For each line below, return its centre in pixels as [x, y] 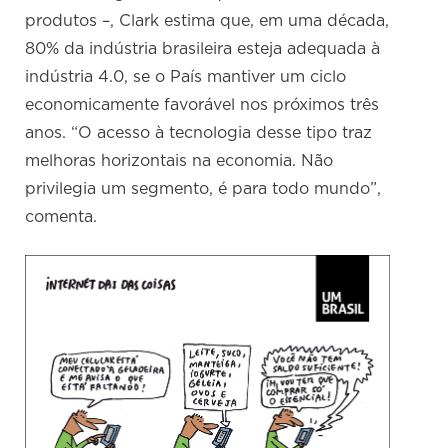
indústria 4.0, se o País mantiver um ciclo [186, 77]
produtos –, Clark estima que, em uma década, [207, 21]
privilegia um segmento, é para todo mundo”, [203, 189]
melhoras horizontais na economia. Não [179, 161]
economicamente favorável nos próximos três [202, 105]
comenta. [61, 217]
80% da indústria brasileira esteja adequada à [203, 49]
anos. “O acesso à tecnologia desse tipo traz [199, 133]
